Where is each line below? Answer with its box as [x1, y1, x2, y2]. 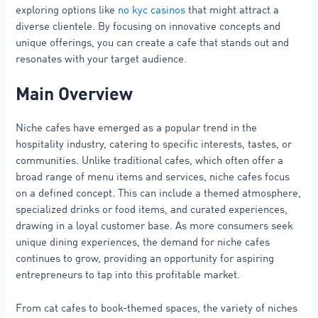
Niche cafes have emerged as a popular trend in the [16, 124, 258, 134]
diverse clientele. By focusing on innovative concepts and [16, 21, 281, 32]
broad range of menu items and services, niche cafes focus [16, 172, 290, 183]
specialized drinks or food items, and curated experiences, [16, 205, 288, 216]
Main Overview [16, 87, 133, 105]
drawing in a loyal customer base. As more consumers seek [16, 221, 294, 232]
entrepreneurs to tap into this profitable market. [16, 270, 241, 281]
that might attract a [185, 5, 280, 16]
